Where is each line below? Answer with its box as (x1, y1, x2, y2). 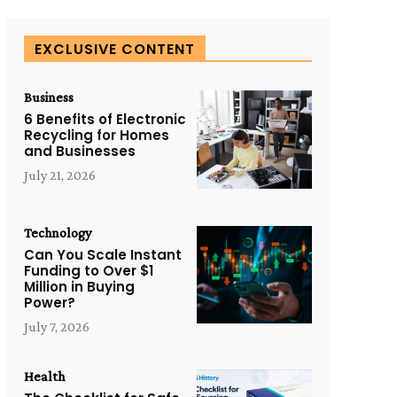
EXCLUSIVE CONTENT (34, 39, 195, 59)
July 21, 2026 (23, 167, 96, 183)
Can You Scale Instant (23, 245, 182, 264)
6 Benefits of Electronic (23, 110, 186, 128)
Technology (23, 224, 91, 240)
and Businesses (23, 142, 136, 160)
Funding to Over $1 (23, 261, 153, 280)
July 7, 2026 (23, 318, 90, 334)
